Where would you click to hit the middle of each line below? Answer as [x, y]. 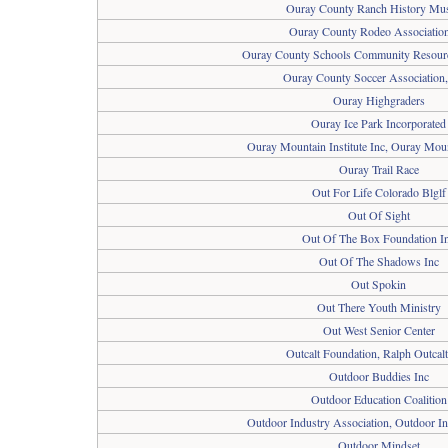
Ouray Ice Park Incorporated [378, 123]
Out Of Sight [378, 215]
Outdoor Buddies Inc [378, 376]
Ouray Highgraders [378, 100]
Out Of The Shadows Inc [378, 261]
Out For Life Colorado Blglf [378, 192]
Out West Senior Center [378, 330]
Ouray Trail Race [378, 169]
